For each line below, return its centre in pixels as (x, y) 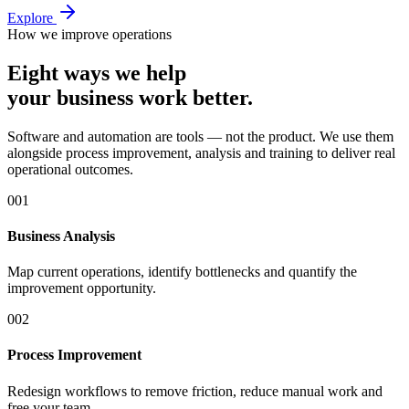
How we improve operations (89, 34)
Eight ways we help (97, 73)
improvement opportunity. (82, 288)
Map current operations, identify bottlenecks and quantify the (182, 272)
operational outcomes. (70, 169)
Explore (32, 17)
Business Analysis (61, 236)
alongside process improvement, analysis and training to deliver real (201, 152)
